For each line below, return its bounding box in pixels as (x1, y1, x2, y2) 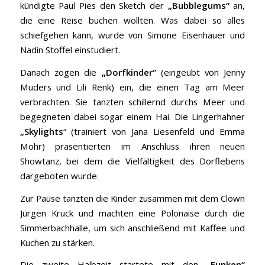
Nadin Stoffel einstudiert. (20, 44, 120, 56)
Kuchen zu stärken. (20, 236, 95, 248)
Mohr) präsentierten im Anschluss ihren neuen (20, 140, 245, 152)
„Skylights (20, 125, 63, 137)
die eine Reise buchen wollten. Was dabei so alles (20, 14, 245, 27)
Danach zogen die (20, 66, 102, 78)
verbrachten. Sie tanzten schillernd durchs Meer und (20, 95, 245, 108)
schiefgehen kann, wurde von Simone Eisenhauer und (20, 29, 245, 41)
